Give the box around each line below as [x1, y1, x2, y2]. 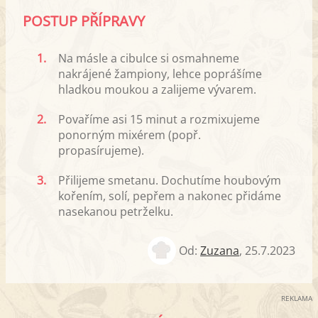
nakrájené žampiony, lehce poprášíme [58, 65, 262, 82]
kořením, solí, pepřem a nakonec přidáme [58, 187, 281, 204]
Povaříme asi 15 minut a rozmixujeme [58, 111, 260, 127]
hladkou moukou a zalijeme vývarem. [58, 81, 256, 97]
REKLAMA [281, 292, 312, 303]
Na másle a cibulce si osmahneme [58, 50, 239, 66]
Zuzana [200, 243, 239, 259]
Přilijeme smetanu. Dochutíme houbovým [58, 172, 281, 188]
